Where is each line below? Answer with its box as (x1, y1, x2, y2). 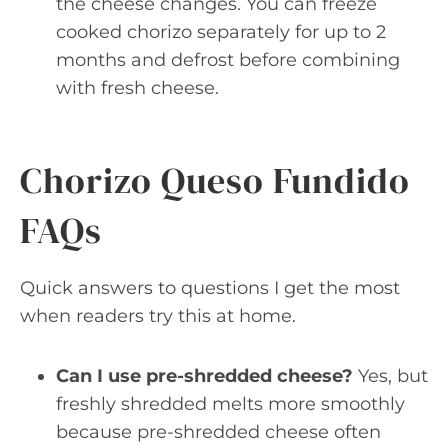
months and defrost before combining (56, 49, 400, 71)
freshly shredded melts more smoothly (56, 393, 405, 415)
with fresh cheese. (56, 77, 219, 99)
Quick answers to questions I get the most (20, 277, 400, 299)
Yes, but (353, 365, 428, 387)
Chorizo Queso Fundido (20, 156, 410, 205)
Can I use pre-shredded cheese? (56, 365, 353, 387)
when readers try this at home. (20, 305, 296, 327)
